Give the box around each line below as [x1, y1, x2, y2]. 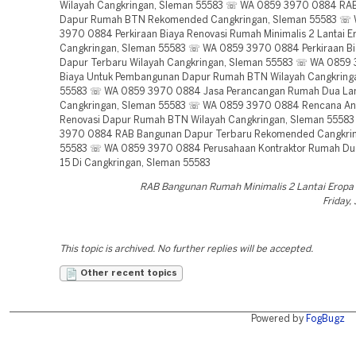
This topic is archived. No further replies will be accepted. [60, 245, 313, 253]
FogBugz [305, 315, 345, 323]
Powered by [250, 315, 306, 323]
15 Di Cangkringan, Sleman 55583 [60, 159, 211, 168]
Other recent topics [78, 269, 177, 277]
